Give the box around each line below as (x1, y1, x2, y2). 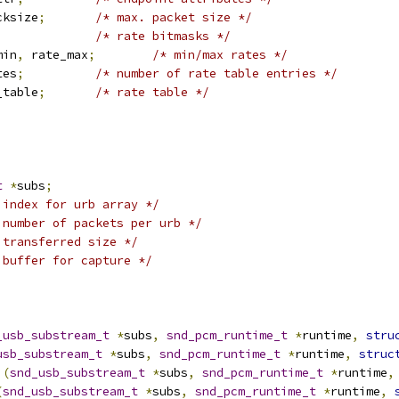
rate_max (24, 47, 88, 62)
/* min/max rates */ (152, 47, 288, 62)
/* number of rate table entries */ (95, 66, 338, 81)
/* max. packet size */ (95, 10, 252, 25)
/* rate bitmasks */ (95, 28, 231, 44)
